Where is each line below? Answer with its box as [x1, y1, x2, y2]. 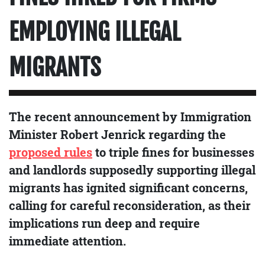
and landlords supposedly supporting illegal [9, 162, 256, 178]
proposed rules [9, 144, 92, 160]
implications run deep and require [9, 215, 200, 231]
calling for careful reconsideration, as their [9, 198, 251, 214]
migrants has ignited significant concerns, [9, 180, 248, 196]
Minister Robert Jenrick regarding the [9, 127, 226, 143]
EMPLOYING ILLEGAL [9, 17, 180, 47]
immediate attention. [9, 233, 126, 249]
